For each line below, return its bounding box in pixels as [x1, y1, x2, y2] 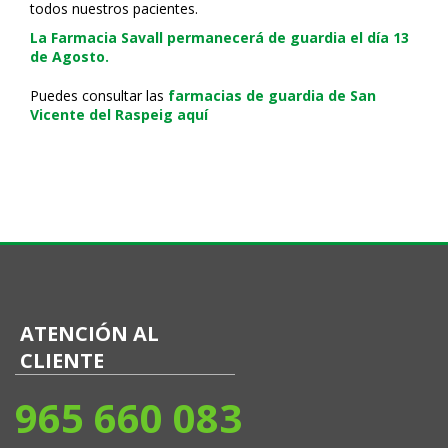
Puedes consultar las [30, 85, 168, 105]
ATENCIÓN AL [20, 319, 159, 347]
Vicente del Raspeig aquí [30, 104, 208, 124]
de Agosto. [30, 46, 109, 66]
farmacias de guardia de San [168, 85, 376, 105]
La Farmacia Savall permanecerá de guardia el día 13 [30, 27, 409, 47]
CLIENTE [20, 346, 104, 374]
